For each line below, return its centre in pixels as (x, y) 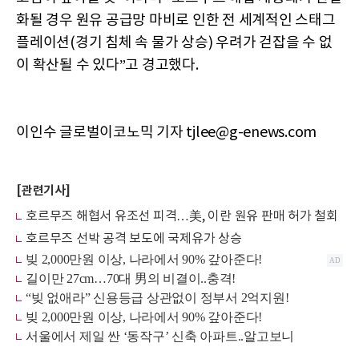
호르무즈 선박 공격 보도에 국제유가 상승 (134, 239)
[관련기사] (43, 191)
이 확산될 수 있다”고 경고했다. (107, 66)
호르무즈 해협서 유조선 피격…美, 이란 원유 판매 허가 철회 (182, 217)
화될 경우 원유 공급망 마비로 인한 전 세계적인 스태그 (176, 21)
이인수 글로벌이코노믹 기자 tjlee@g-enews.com (166, 133)
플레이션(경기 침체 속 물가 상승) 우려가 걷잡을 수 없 (174, 43)
